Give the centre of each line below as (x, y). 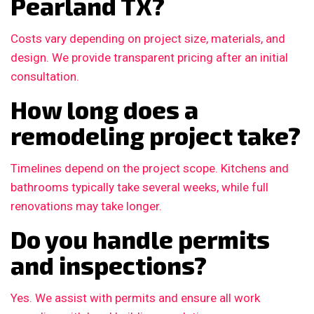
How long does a (104, 110)
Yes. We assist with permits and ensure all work (135, 298)
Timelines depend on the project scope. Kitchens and (150, 169)
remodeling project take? (156, 136)
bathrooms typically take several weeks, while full (139, 187)
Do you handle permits (140, 240)
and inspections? (109, 266)
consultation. (45, 77)
